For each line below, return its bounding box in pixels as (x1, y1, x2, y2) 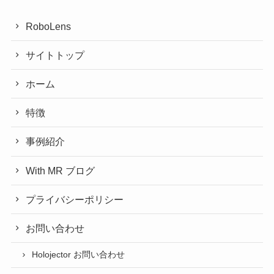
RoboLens (26, 20, 72, 32)
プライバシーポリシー (26, 193, 124, 205)
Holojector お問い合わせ (32, 250, 125, 260)
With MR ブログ (26, 165, 95, 176)
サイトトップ (26, 49, 85, 61)
